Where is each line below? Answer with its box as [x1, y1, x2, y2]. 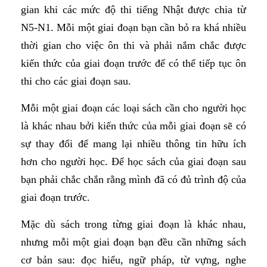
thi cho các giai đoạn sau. [21, 74, 131, 87]
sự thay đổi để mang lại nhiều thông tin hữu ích [21, 137, 246, 150]
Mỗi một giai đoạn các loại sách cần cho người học [21, 101, 246, 114]
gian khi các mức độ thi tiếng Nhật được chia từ [21, 3, 246, 15]
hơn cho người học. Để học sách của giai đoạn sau [21, 155, 246, 167]
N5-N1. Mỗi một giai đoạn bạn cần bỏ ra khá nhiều [21, 21, 246, 33]
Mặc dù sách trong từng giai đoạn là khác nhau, [21, 218, 246, 230]
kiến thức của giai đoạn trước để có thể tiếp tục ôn [21, 57, 246, 69]
